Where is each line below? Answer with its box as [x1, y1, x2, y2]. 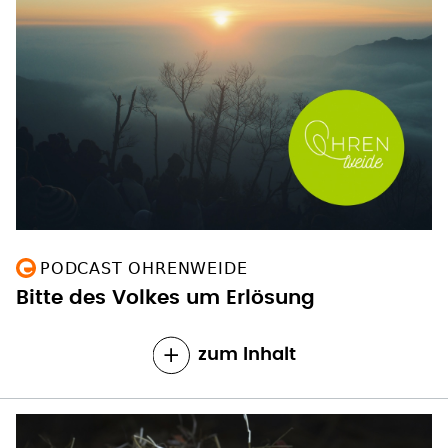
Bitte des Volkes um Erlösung [16, 288, 315, 309]
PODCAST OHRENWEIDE [40, 259, 248, 279]
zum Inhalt [197, 346, 296, 365]
